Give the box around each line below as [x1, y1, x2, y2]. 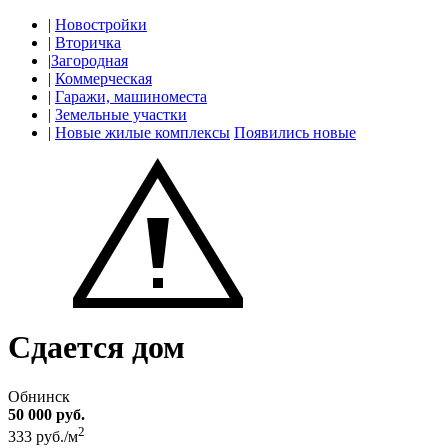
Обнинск [8, 387, 70, 405]
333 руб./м [8, 428, 78, 446]
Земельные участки [55, 106, 187, 123]
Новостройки [55, 16, 147, 33]
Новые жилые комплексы [55, 124, 230, 141]
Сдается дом [8, 329, 185, 366]
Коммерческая [55, 70, 152, 87]
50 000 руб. [8, 405, 85, 423]
